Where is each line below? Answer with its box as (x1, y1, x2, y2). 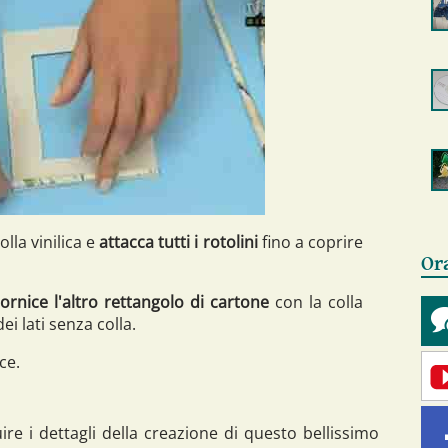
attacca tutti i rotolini (99, 230, 258, 253)
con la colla (269, 290, 363, 313)
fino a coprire (257, 230, 364, 253)
